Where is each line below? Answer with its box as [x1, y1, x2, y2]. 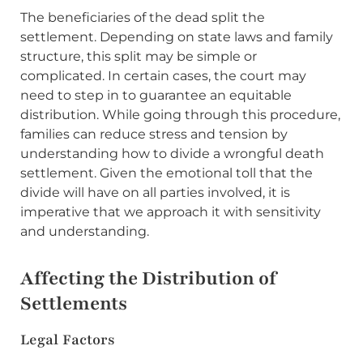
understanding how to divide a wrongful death [20, 145, 324, 161]
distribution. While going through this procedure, [20, 106, 340, 122]
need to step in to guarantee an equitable [20, 87, 292, 103]
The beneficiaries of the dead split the [20, 9, 265, 25]
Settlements [20, 290, 127, 316]
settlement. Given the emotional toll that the [20, 164, 313, 181]
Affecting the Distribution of [20, 265, 276, 291]
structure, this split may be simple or [20, 48, 257, 64]
